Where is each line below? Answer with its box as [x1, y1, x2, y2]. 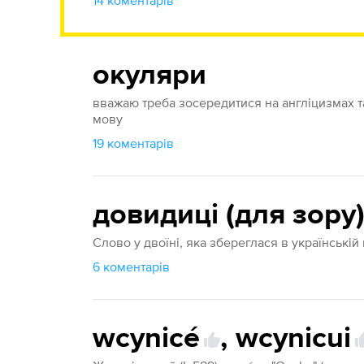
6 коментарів [93, 259, 171, 274]
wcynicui [236, 324, 352, 353]
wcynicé [93, 324, 201, 353]
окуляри [93, 61, 207, 90]
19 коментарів [93, 136, 175, 150]
